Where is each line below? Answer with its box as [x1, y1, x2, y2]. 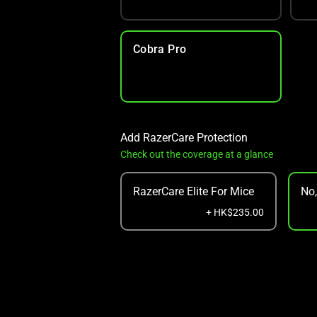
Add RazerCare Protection [120, 131, 248, 144]
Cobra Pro [132, 42, 187, 56]
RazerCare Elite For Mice [132, 185, 254, 198]
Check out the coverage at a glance [120, 149, 273, 160]
